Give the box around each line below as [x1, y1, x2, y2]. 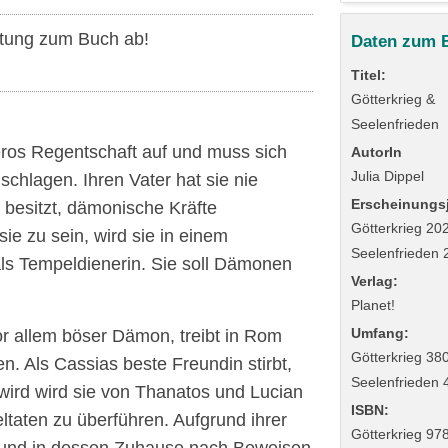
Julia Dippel [351, 168, 425, 185]
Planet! [351, 297, 396, 314]
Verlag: [351, 273, 399, 290]
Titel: [351, 67, 387, 84]
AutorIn [351, 144, 403, 161]
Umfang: [351, 325, 410, 342]
